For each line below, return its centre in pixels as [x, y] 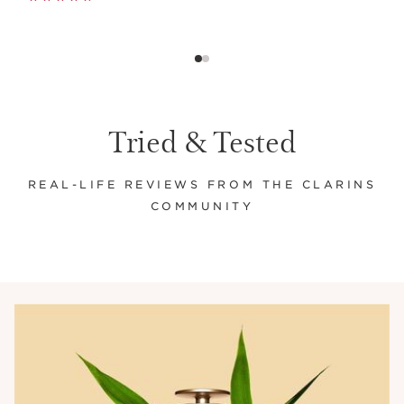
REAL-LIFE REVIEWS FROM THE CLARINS [202, 184]
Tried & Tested [202, 140]
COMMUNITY [202, 206]
